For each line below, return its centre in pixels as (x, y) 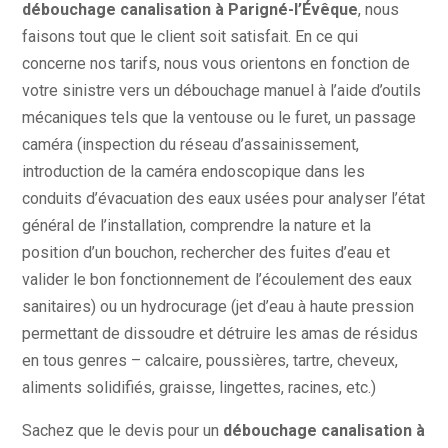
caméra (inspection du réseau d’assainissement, (191, 145)
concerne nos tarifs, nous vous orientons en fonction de (216, 64)
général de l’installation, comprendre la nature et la (197, 226)
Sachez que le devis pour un (123, 431)
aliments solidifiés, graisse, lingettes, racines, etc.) (199, 388)
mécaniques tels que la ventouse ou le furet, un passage (219, 118)
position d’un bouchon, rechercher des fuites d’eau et (206, 253)
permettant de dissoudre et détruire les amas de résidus (220, 334)
